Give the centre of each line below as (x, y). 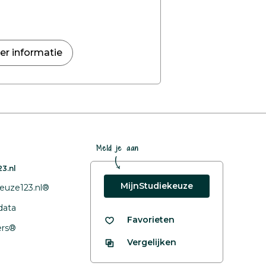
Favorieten (151, 219)
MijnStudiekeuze (157, 186)
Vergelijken (152, 242)
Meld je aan (118, 148)
